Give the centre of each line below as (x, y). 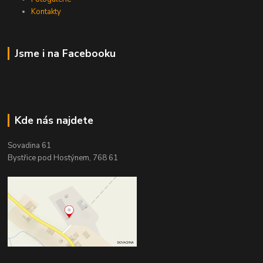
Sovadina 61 (30, 146)
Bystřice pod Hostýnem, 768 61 (63, 158)
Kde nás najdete (54, 121)
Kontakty (46, 12)
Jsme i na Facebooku (65, 54)
